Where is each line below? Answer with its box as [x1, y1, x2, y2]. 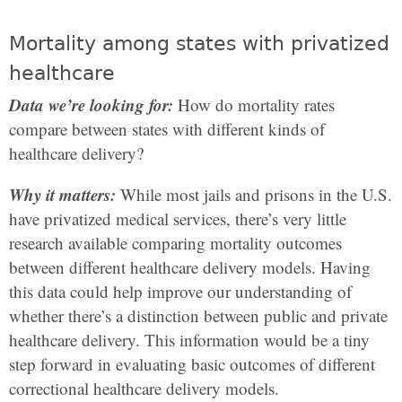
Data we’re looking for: [9, 92, 173, 117]
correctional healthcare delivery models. [9, 377, 279, 399]
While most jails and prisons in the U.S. [116, 183, 392, 205]
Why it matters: [9, 182, 116, 206]
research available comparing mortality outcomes [9, 232, 342, 254]
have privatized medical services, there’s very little [9, 207, 346, 230]
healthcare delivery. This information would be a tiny [9, 328, 370, 351]
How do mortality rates [173, 93, 335, 116]
